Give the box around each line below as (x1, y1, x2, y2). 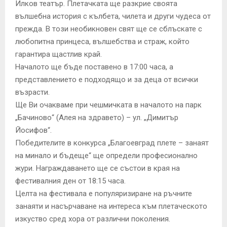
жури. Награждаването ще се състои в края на (15, 164, 180, 173)
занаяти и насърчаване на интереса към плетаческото (15, 202, 207, 211)
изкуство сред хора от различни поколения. (15, 214, 170, 224)
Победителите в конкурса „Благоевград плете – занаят (15, 138, 209, 148)
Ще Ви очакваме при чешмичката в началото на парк (15, 100, 202, 110)
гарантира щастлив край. (15, 50, 102, 59)
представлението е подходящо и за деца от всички (15, 75, 198, 85)
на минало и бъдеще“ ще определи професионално (15, 151, 198, 161)
